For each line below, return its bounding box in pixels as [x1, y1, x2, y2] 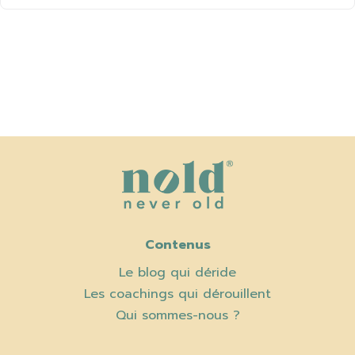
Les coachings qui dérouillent [84, 284, 271, 304]
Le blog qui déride [119, 263, 236, 283]
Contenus [144, 235, 211, 255]
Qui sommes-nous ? [115, 306, 240, 326]
